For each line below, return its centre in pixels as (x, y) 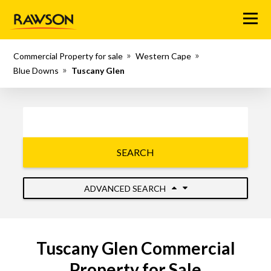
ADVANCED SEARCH (126, 188)
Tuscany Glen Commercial (135, 248)
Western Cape (164, 56)
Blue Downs (36, 70)
